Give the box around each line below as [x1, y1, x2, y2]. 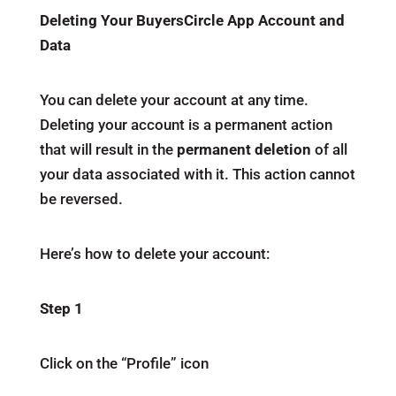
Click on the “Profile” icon [39, 354, 209, 372]
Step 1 [39, 300, 83, 317]
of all [310, 141, 347, 158]
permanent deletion [172, 141, 311, 158]
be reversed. [39, 190, 123, 208]
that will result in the [39, 141, 173, 158]
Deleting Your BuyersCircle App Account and [39, 11, 345, 29]
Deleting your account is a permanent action [39, 116, 332, 133]
